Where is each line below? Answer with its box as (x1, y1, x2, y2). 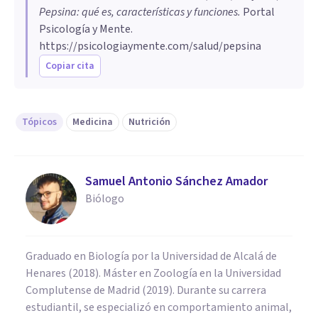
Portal (241, 4, 275, 21)
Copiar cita (45, 59, 94, 74)
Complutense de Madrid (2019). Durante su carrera (26, 283, 266, 299)
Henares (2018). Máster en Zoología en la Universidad (26, 265, 281, 282)
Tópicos (22, 115, 57, 130)
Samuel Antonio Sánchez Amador (85, 172, 268, 191)
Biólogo (85, 191, 124, 207)
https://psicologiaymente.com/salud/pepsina (39, 38, 261, 55)
